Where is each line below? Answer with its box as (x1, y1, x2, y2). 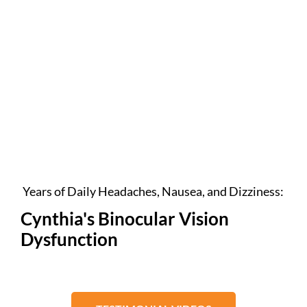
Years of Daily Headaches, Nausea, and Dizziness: (23, 184, 284, 199)
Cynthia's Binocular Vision (21, 208, 230, 230)
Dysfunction (21, 228, 119, 250)
